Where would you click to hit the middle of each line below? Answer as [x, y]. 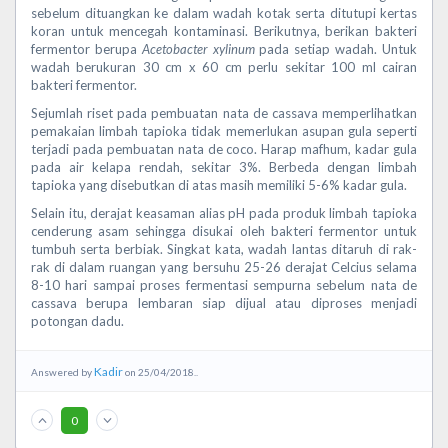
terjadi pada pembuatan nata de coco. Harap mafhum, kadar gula [224, 149]
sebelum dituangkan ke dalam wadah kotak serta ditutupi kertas [224, 13]
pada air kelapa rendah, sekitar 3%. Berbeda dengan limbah [224, 167]
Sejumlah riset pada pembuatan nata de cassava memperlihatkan [224, 113]
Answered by [62, 372]
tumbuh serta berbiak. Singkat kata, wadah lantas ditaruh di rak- [224, 249]
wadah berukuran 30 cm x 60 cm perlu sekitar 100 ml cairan [224, 67]
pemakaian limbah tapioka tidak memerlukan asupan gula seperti [224, 131]
